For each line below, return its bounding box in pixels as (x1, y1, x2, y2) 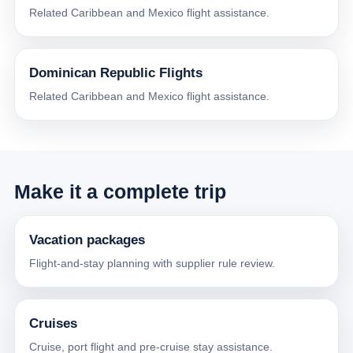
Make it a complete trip (13, 180, 226, 203)
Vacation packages (28, 232, 145, 248)
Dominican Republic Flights (28, 65, 203, 81)
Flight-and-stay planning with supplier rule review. (28, 257, 275, 270)
